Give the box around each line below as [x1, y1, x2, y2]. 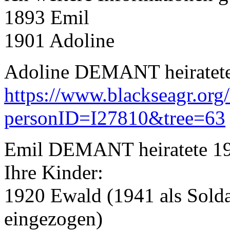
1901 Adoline [4, 29, 114, 51]
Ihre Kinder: [4, 161, 103, 183]
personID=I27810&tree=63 [4, 106, 225, 129]
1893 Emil [4, 6, 89, 28]
